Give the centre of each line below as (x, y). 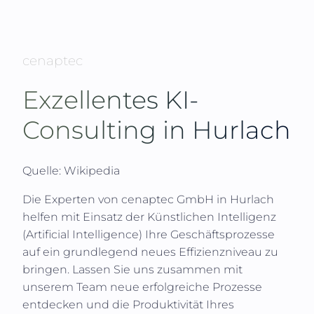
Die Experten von (72, 199)
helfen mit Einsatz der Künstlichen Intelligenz (149, 217)
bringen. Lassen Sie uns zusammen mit (132, 269)
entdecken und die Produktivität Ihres (128, 304)
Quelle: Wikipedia (71, 170)
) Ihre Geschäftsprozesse (207, 234)
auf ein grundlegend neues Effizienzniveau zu (150, 252)
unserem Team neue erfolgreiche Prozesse (142, 287)
